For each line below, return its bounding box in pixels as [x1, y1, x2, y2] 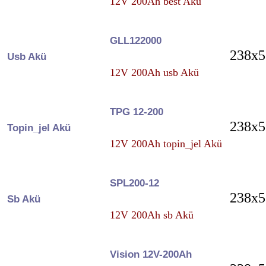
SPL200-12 [109, 177, 159, 189]
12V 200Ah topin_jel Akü [109, 137, 222, 150]
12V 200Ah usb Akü [109, 66, 199, 78]
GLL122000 [109, 34, 161, 46]
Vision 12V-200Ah [109, 248, 192, 260]
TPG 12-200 [109, 106, 163, 118]
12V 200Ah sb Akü [109, 208, 194, 221]
